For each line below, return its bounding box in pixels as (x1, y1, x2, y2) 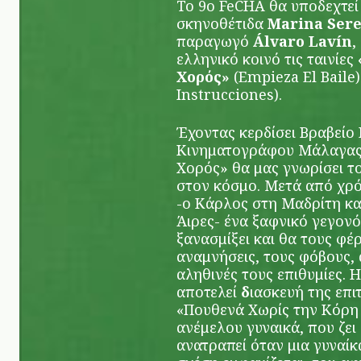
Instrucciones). (176, 85, 282, 105)
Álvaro (253, 31, 309, 52)
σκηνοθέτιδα (176, 14, 268, 34)
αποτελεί (176, 282, 241, 302)
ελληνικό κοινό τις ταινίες (176, 49, 354, 69)
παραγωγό (176, 31, 253, 52)
